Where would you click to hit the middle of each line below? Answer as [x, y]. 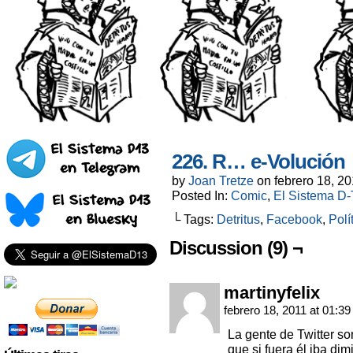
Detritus [238, 219]
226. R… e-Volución [258, 162]
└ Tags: [194, 219]
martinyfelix [272, 293]
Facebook [294, 219]
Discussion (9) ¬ [236, 248]
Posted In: [201, 196]
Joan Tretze [221, 181]
